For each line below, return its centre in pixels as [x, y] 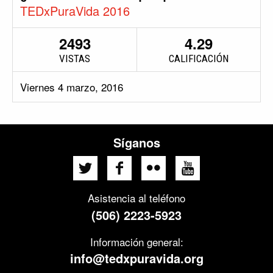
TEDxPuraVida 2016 [75, 11]
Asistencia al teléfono [136, 198]
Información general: [136, 242]
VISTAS [75, 59]
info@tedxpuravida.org [136, 258]
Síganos [136, 143]
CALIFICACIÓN [199, 59]
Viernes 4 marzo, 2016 [72, 87]
